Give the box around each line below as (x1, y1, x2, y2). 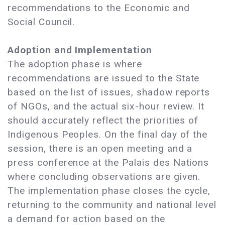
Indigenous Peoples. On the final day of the (8, 129, 208, 141)
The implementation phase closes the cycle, (8, 185, 211, 197)
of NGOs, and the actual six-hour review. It (8, 100, 205, 113)
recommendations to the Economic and (8, 2, 190, 14)
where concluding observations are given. (8, 171, 201, 183)
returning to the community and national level (8, 199, 217, 211)
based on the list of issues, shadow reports (8, 86, 210, 98)
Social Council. (8, 16, 75, 28)
